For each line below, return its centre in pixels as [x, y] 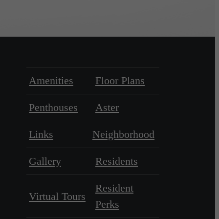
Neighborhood [123, 134]
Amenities [51, 81]
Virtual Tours [57, 196]
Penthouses [53, 108]
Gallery [45, 161]
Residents [117, 161]
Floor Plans [120, 81]
